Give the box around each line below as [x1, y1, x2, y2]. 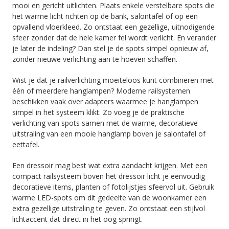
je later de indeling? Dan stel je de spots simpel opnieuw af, [12, 43, 209, 53]
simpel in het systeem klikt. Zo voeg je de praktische [12, 107, 185, 117]
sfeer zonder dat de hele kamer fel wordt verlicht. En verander [12, 33, 216, 42]
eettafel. [12, 140, 39, 149]
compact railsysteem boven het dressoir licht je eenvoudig [12, 171, 205, 181]
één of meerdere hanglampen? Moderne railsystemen [12, 86, 190, 96]
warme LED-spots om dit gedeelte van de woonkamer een [12, 193, 207, 202]
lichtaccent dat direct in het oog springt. [12, 214, 143, 224]
